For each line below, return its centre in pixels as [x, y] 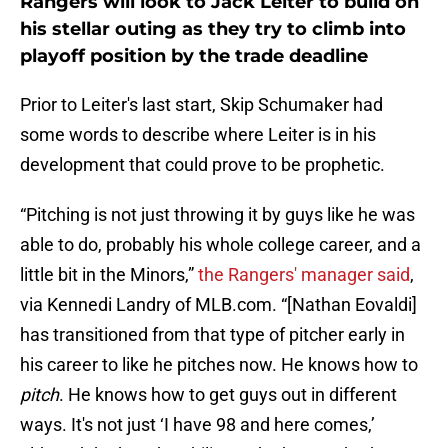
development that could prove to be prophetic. [202, 165]
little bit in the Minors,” [107, 275]
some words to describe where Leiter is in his [198, 135]
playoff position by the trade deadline [194, 56]
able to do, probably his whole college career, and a [220, 245]
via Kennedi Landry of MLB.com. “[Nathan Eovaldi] [218, 305]
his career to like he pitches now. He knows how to [219, 365]
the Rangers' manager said [302, 275]
